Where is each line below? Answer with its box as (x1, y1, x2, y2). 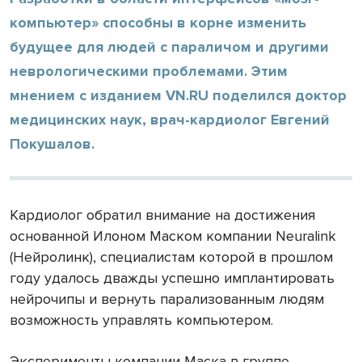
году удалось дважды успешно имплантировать (10, 268, 335, 287)
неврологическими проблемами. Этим (10, 61, 288, 80)
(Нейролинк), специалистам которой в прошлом (10, 247, 333, 266)
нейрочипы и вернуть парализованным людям (10, 289, 324, 308)
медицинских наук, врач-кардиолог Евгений (10, 110, 330, 128)
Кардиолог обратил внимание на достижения (10, 205, 315, 224)
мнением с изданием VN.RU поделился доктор (10, 86, 347, 104)
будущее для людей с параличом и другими (10, 37, 329, 56)
